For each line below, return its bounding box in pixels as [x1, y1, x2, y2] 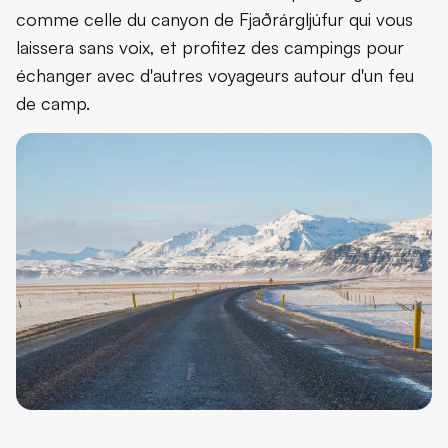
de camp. [16, 91, 90, 114]
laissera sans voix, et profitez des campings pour [16, 35, 404, 58]
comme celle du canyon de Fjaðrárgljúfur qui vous [16, 7, 413, 30]
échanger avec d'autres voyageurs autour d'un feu [16, 63, 414, 86]
